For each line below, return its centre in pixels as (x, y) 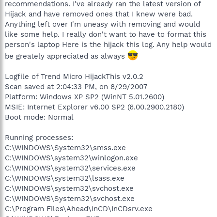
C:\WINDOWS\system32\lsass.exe (65, 178)
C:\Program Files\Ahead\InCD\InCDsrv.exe (79, 209)
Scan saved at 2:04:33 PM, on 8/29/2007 (76, 86)
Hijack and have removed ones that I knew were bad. (99, 14)
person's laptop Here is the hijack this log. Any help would (108, 44)
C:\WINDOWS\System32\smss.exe (65, 147)
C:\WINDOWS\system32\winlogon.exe (71, 158)
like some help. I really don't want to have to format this (106, 34)
